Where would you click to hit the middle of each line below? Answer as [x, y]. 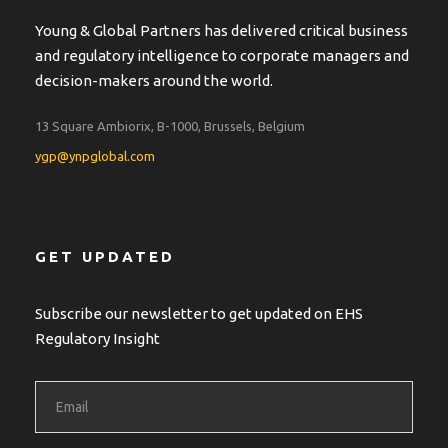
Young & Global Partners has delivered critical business [221, 31]
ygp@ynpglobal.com [95, 156]
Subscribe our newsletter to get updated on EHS [199, 314]
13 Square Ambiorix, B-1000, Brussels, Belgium [170, 126]
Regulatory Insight [97, 339]
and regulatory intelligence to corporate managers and [222, 56]
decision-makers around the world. [154, 81]
